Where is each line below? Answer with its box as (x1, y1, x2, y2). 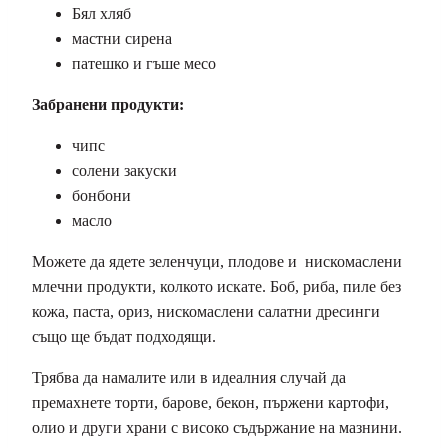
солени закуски (72, 161, 177, 179)
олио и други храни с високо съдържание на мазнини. (32, 418, 402, 436)
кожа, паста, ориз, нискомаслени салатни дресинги (32, 302, 380, 320)
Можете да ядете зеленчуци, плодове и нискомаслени (32, 252, 402, 270)
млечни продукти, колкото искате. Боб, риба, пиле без (32, 277, 401, 295)
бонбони (72, 186, 131, 204)
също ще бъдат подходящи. (32, 327, 216, 345)
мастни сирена (72, 29, 172, 47)
